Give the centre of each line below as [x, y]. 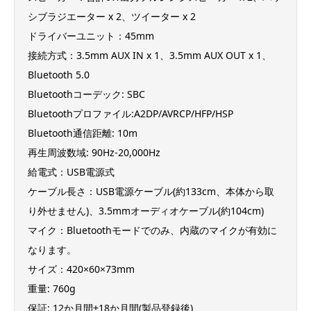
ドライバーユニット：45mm [91, 35]
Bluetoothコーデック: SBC [86, 94]
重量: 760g [52, 288]
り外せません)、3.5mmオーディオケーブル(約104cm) [146, 210]
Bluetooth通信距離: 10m [83, 133]
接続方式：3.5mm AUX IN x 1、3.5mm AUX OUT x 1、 [150, 55]
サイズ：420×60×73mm [81, 269]
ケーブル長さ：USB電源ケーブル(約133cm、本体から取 [151, 191]
